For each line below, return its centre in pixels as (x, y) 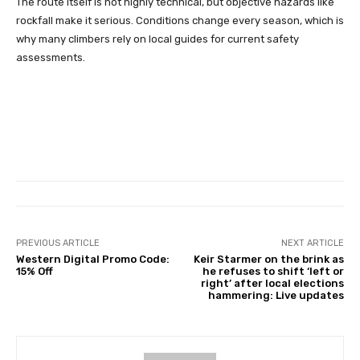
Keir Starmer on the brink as (268, 259)
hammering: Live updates (276, 295)
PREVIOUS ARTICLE (58, 243)
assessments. (51, 57)
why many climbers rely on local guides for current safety (157, 39)
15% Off (35, 271)
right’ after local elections (272, 283)
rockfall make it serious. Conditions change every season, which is (180, 20)
